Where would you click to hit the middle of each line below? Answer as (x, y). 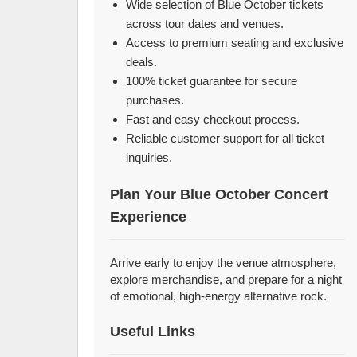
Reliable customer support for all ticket (226, 138)
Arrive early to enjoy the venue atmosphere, (224, 263)
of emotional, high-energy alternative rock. (219, 296)
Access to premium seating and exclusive (235, 43)
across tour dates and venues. (205, 24)
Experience (149, 217)
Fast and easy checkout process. (213, 119)
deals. (142, 62)
